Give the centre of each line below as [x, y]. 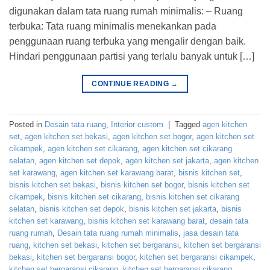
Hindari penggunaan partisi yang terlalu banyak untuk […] [132, 56]
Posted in [27, 125]
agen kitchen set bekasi [66, 137]
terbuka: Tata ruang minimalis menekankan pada [113, 26]
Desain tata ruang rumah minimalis [118, 233]
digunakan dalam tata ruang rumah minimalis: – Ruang [126, 11]
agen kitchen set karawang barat [117, 173]
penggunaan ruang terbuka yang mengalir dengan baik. [127, 41]
